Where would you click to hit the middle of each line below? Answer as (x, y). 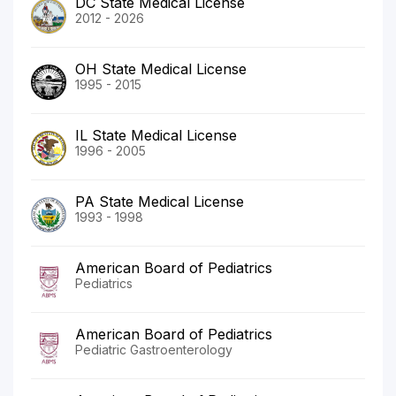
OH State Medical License (161, 69)
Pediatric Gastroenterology (154, 350)
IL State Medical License (156, 136)
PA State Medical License (160, 202)
